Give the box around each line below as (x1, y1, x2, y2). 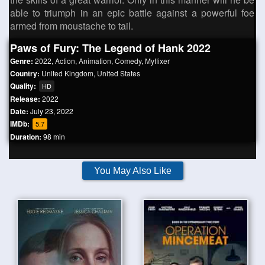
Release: (10, 93, 42, 104)
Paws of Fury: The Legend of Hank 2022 (10, 40, 211, 56)
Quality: (10, 80, 38, 91)
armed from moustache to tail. (10, 19, 133, 33)
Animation (79, 56, 111, 66)
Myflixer (145, 56, 170, 66)
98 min (43, 131, 65, 141)
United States (97, 68, 140, 78)
